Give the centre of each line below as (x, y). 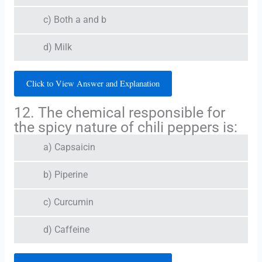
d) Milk (57, 47)
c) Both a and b (75, 20)
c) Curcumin (68, 202)
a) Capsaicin (69, 147)
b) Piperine (65, 175)
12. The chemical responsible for (119, 112)
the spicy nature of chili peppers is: (125, 127)
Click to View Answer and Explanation (93, 83)
